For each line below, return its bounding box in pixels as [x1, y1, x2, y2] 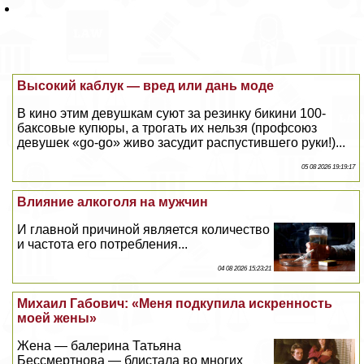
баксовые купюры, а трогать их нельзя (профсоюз [17, 121, 318, 136]
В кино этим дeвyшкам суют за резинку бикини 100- [17, 106, 327, 121]
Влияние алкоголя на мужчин [17, 195, 209, 210]
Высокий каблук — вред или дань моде [17, 79, 275, 93]
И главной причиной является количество [17, 223, 271, 237]
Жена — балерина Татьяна [17, 339, 182, 353]
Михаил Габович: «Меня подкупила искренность [17, 297, 333, 311]
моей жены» [17, 311, 97, 326]
